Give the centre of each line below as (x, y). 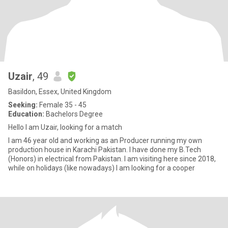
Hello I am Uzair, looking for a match (65, 127)
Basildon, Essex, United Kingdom (60, 92)
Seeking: (23, 105)
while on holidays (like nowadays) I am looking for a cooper (181, 168)
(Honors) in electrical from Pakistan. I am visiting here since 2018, (112, 159)
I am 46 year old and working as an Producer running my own (105, 140)
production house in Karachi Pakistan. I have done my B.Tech (105, 150)
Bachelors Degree (74, 114)
